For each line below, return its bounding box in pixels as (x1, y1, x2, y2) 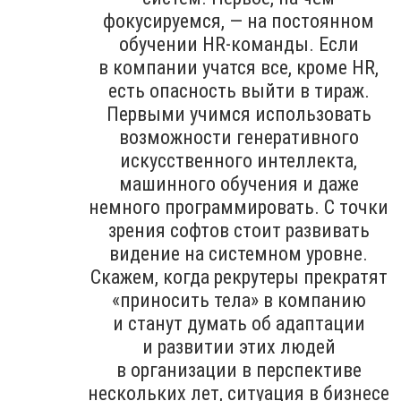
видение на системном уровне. (109, 242, 368, 265)
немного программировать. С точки (89, 195, 388, 218)
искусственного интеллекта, (120, 149, 357, 172)
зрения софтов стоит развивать (107, 218, 370, 242)
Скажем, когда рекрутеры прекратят (90, 265, 388, 288)
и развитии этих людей (141, 335, 336, 358)
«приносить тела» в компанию (111, 288, 366, 311)
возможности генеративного (118, 125, 359, 149)
